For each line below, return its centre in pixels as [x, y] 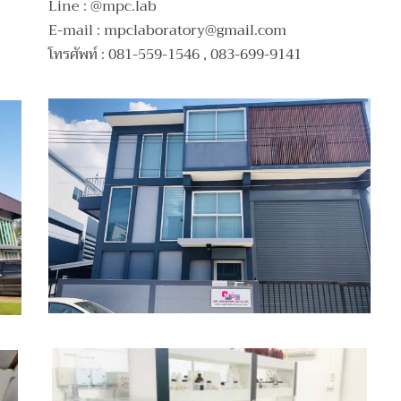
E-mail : [77, 30]
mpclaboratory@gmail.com [196, 30]
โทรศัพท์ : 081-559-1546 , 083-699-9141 [175, 55]
